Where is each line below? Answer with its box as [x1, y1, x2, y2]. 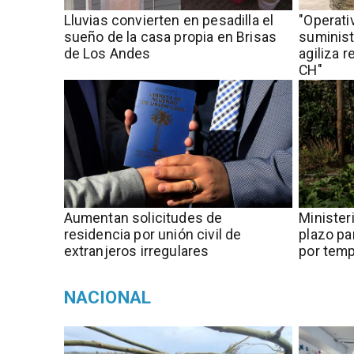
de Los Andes [63, 45, 151, 62]
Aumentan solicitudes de [63, 209, 223, 226]
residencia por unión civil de [63, 226, 242, 243]
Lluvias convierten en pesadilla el [63, 12, 274, 28]
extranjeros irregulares [63, 243, 209, 259]
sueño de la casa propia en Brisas [63, 28, 277, 45]
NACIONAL [63, 286, 152, 308]
